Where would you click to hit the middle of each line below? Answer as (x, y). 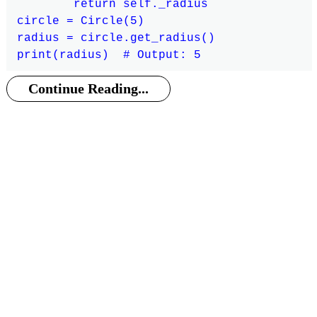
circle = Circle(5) (80, 21)
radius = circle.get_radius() (116, 38)
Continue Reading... (89, 89)
